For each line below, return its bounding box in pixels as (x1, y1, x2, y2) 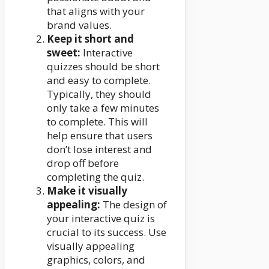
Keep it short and (47, 31, 134, 46)
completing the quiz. (47, 169, 144, 184)
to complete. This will (47, 114, 148, 128)
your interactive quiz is (47, 211, 155, 225)
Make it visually (47, 183, 127, 198)
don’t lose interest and (47, 142, 152, 156)
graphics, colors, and (47, 252, 145, 267)
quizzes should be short (47, 59, 160, 73)
